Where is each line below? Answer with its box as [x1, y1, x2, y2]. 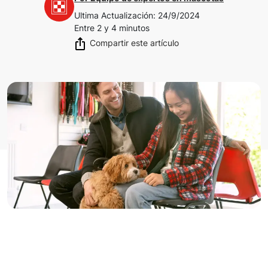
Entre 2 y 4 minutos [74, 22, 150, 33]
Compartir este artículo [90, 37, 179, 48]
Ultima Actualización [74, 10, 153, 20]
